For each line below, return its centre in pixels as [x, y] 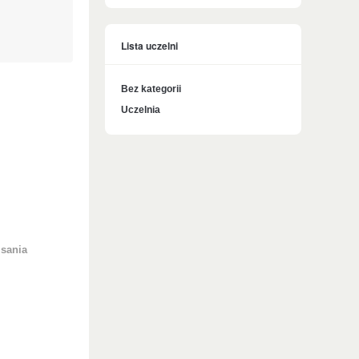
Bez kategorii [151, 89]
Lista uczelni [149, 46]
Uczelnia [141, 110]
